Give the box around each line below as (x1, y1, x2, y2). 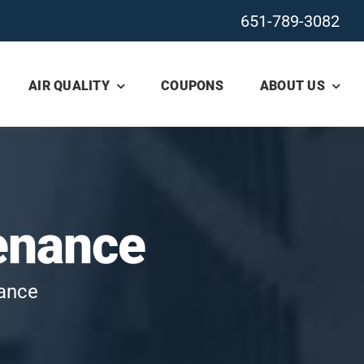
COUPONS (161, 78, 223, 93)
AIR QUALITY (28, 78, 110, 93)
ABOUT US (259, 78, 325, 93)
